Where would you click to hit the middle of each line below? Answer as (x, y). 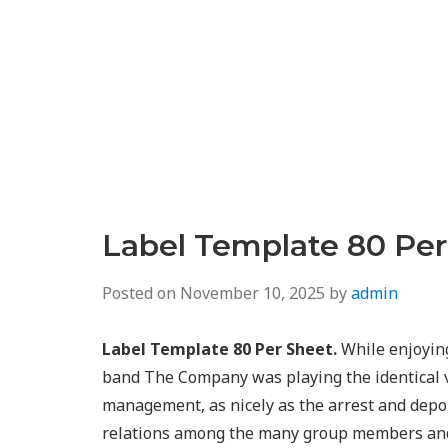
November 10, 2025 (252, 293)
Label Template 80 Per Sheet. (219, 349)
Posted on (141, 293)
